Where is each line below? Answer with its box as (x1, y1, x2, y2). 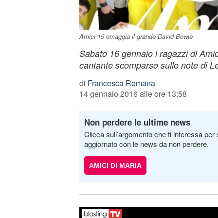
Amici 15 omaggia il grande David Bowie (79, 32, 193, 41)
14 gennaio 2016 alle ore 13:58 (79, 88, 187, 99)
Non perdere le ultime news (84, 116, 190, 128)
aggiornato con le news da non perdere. (84, 139, 209, 149)
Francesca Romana (87, 77, 155, 89)
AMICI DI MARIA (89, 162, 142, 169)
